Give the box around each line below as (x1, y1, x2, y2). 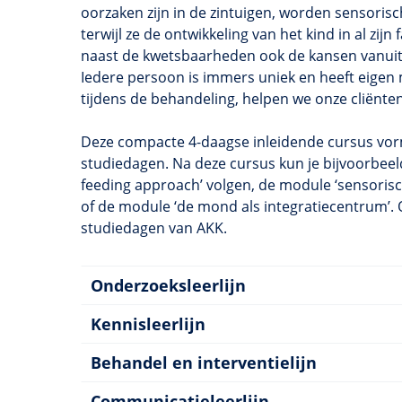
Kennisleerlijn (91, 312, 205, 335)
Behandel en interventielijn (91, 351, 317, 373)
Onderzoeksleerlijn (91, 274, 246, 296)
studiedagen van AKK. (81, 217, 227, 238)
